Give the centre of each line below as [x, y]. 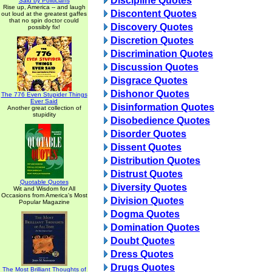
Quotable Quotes [44, 182]
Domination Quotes [155, 227]
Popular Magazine [44, 202]
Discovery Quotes [152, 27]
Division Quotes [147, 201]
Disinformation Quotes [162, 107]
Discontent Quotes [154, 14]
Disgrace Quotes [149, 80]
